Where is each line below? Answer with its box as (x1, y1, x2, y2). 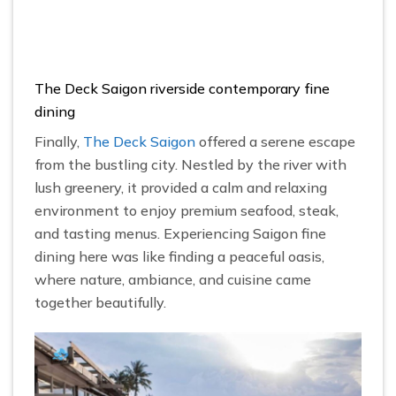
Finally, (34, 132, 83, 150)
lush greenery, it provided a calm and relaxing (34, 178, 327, 196)
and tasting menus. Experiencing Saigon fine (34, 224, 326, 242)
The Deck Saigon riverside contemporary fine (34, 79, 330, 97)
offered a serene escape (195, 132, 355, 150)
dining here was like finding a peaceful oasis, (34, 247, 324, 265)
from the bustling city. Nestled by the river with (34, 155, 346, 173)
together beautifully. (34, 293, 166, 311)
